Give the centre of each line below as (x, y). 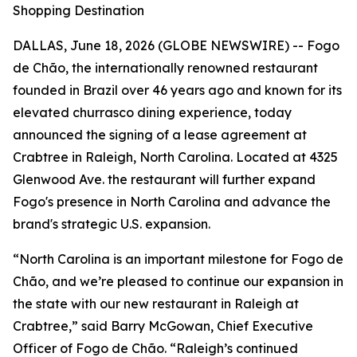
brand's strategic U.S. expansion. (112, 224)
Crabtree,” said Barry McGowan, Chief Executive (163, 326)
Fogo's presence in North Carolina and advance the (172, 202)
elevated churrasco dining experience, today (152, 112)
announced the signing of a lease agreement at (160, 135)
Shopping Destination (78, 10)
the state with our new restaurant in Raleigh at (156, 304)
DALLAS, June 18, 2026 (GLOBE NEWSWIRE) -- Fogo (176, 45)
